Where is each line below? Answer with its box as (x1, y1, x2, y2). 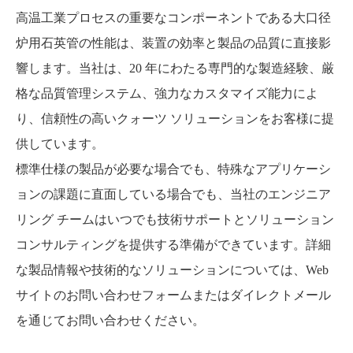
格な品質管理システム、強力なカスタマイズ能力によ (16, 87, 318, 100)
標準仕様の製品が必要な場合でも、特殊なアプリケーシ (16, 162, 331, 176)
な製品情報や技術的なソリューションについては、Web (16, 263, 329, 277)
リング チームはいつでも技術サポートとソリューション (16, 213, 334, 226)
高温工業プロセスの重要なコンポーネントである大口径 (16, 11, 331, 24)
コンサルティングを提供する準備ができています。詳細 (16, 238, 331, 251)
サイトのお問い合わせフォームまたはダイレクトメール (16, 288, 331, 302)
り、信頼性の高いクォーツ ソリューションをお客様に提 (16, 112, 334, 125)
